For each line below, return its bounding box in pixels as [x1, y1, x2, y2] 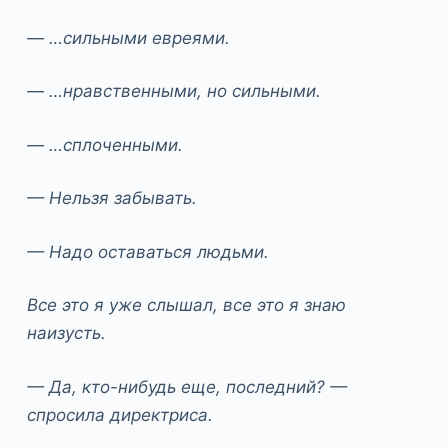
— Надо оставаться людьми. [26, 241, 269, 262]
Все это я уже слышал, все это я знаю [26, 295, 346, 316]
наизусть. [26, 323, 106, 344]
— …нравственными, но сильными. [26, 81, 321, 102]
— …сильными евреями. [26, 27, 230, 48]
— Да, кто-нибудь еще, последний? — [26, 376, 347, 397]
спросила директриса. [26, 404, 213, 425]
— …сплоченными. [26, 134, 183, 155]
